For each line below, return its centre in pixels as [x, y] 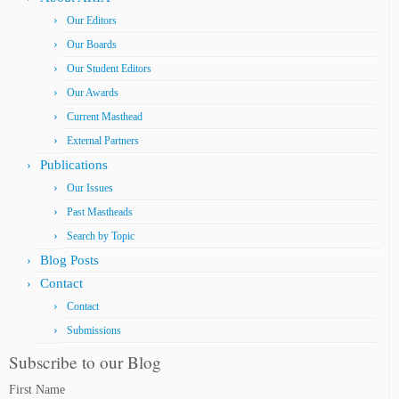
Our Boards [92, 45]
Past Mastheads [100, 212]
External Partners [103, 141]
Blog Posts [69, 261]
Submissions [94, 331]
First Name [37, 390]
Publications [74, 165]
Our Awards [93, 93]
